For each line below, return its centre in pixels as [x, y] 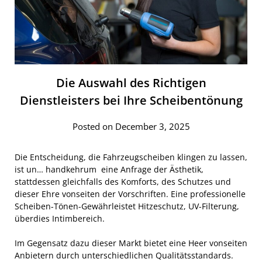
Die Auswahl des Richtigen [131, 82]
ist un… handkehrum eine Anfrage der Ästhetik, [109, 169]
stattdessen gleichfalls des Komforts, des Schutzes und [123, 181]
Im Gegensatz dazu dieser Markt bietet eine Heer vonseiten [131, 243]
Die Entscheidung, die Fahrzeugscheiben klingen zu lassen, [131, 157]
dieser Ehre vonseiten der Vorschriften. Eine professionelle [130, 194]
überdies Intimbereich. [61, 218]
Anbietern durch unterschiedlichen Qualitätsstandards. [124, 255]
